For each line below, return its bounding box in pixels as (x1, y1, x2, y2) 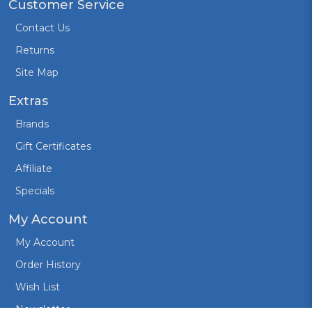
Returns (15, 43, 54, 56)
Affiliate (15, 162, 52, 175)
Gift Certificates (15, 139, 91, 153)
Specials (15, 184, 54, 197)
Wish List (15, 280, 60, 293)
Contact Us (15, 21, 70, 34)
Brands (15, 117, 49, 130)
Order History (15, 258, 81, 271)
